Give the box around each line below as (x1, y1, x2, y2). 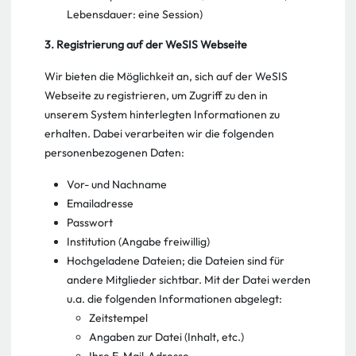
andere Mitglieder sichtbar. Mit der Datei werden (67, 273, 311, 287)
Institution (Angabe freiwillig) (67, 234, 210, 249)
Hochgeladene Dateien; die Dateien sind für (67, 253, 284, 268)
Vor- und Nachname (67, 177, 167, 192)
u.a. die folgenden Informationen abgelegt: (67, 292, 282, 306)
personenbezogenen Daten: (44, 145, 184, 160)
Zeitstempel (89, 311, 148, 325)
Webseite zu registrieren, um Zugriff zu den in (44, 88, 268, 103)
